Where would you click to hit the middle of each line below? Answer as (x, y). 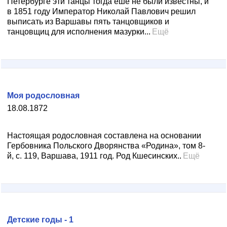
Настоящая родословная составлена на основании (104, 136)
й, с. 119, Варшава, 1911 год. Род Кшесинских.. (94, 156)
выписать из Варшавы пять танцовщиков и (88, 22)
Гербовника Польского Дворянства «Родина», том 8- (106, 146)
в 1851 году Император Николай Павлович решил (101, 11)
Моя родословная (43, 96)
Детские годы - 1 (40, 220)
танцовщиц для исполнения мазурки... (79, 32)
